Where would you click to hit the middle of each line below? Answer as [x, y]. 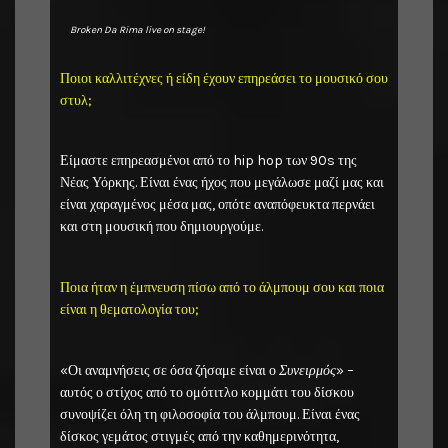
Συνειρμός [307, 370]
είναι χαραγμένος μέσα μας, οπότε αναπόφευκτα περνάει [217, 205]
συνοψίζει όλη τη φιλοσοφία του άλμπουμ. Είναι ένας [210, 414]
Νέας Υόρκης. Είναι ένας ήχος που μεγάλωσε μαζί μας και [222, 183]
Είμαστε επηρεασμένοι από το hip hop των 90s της [208, 161]
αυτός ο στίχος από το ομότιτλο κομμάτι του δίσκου [207, 392]
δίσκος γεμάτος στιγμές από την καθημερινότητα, [199, 436]
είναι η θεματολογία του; [129, 310]
